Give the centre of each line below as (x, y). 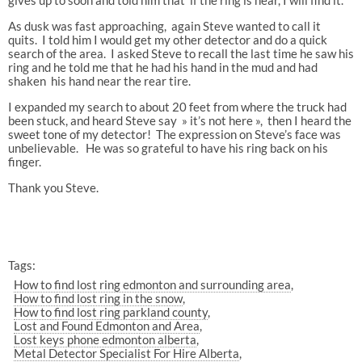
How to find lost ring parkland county (111, 312)
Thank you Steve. (53, 187)
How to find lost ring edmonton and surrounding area (153, 285)
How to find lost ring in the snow (99, 299)
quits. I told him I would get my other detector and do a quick (167, 39)
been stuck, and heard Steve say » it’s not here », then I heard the (179, 120)
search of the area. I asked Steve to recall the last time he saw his (181, 53)
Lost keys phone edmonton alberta (105, 340)
